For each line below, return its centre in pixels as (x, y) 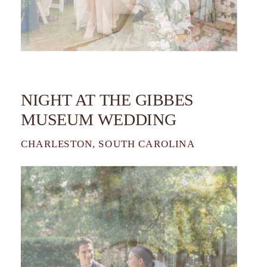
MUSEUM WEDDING (99, 119)
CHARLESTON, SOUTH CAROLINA (108, 143)
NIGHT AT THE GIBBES (107, 99)
